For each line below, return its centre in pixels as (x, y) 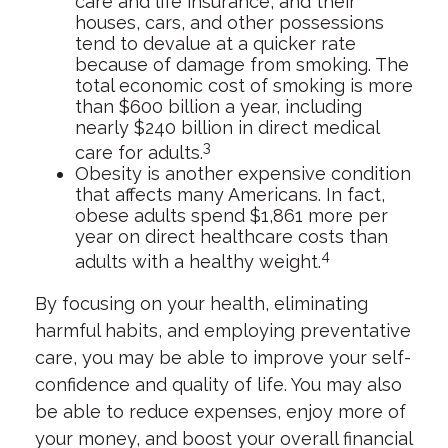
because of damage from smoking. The (242, 64)
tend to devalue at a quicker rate (215, 43)
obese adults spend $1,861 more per (231, 215)
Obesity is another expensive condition (243, 173)
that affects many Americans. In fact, (230, 194)
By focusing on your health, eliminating (201, 303)
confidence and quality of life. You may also (218, 384)
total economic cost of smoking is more (244, 85)
